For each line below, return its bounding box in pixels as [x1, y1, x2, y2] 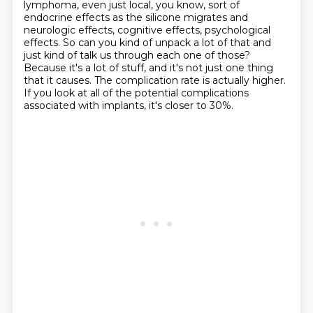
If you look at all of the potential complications [23, 87, 249, 99]
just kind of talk [23, 49, 100, 61]
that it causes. [23, 74, 94, 87]
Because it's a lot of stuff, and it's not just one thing [23, 61, 273, 74]
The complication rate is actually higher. [94, 74, 286, 87]
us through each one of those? [99, 49, 250, 61]
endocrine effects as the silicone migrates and [23, 11, 248, 24]
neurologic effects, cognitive [23, 24, 166, 36]
